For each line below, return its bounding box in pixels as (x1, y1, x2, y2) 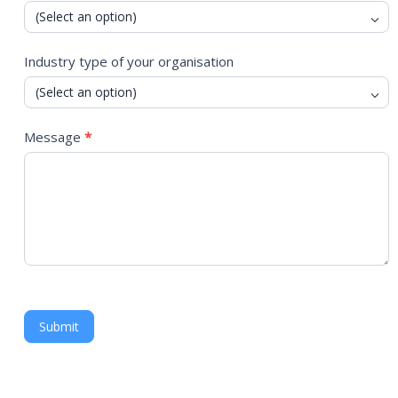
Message (24, 128, 85, 146)
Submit (39, 318, 80, 335)
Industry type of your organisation (24, 52, 235, 70)
